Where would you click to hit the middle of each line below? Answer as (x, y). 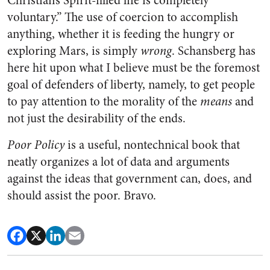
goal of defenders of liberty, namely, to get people (131, 85)
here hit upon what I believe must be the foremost (133, 68)
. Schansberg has (214, 51)
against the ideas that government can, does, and (130, 179)
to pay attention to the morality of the (104, 102)
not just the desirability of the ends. (96, 118)
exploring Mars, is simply (74, 51)
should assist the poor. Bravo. (82, 196)
